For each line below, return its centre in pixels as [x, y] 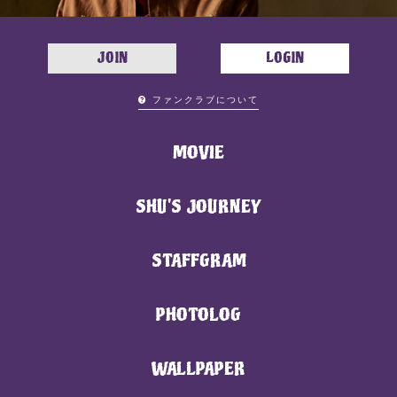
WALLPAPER [198, 370]
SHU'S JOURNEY [198, 208]
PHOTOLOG [198, 316]
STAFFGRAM [198, 262]
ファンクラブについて [206, 100]
